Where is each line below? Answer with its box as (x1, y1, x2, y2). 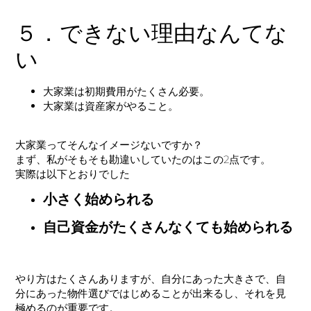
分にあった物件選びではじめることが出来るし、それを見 (15, 286, 287, 300)
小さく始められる (43, 191, 155, 208)
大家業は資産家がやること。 (43, 99, 179, 112)
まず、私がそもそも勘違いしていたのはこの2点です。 (15, 153, 271, 167)
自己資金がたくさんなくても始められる (43, 219, 294, 236)
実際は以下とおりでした (15, 167, 131, 181)
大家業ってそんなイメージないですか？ (15, 138, 203, 152)
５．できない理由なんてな (15, 19, 288, 47)
